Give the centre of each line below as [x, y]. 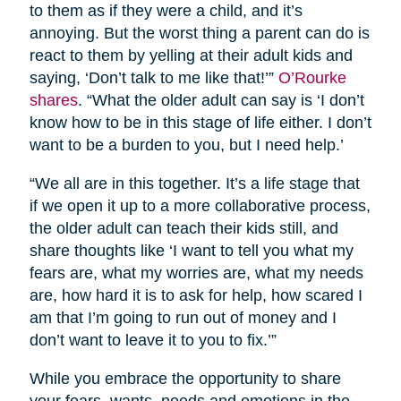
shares [53, 100]
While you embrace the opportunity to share [185, 378]
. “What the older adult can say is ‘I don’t [221, 100]
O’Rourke [312, 77]
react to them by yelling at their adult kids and [191, 55]
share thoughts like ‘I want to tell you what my [191, 250]
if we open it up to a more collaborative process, [200, 205]
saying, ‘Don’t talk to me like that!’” [154, 77]
